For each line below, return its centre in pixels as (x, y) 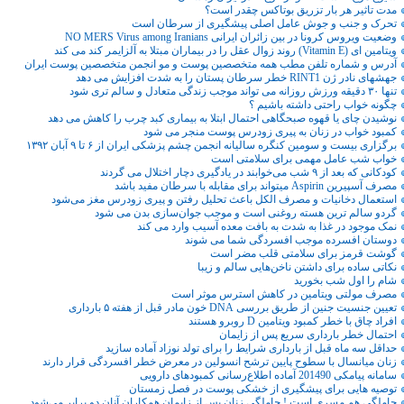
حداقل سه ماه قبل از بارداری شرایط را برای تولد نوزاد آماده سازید (251, 349)
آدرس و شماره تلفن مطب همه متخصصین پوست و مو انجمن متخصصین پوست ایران (211, 64)
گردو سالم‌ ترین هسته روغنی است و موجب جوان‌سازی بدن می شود (246, 213)
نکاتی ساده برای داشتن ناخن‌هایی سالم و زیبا (297, 267)
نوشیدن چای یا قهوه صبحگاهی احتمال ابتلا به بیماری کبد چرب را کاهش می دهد (222, 119)
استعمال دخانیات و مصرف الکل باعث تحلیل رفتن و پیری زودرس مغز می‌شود (224, 200)
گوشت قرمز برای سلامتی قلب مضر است (303, 254)
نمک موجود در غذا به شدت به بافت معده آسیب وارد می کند (267, 227)
